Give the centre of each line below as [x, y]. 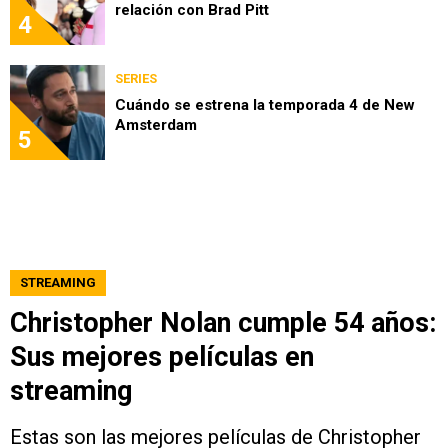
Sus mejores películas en [162, 357]
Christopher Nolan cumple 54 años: [223, 323]
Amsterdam [156, 125]
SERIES [136, 79]
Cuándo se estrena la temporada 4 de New [265, 105]
